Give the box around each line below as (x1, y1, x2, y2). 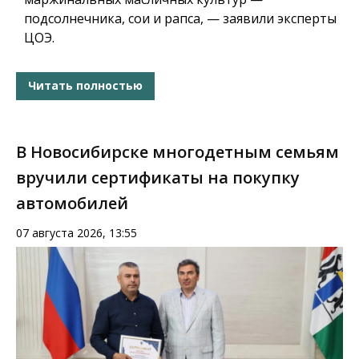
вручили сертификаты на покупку (16, 166, 300, 188)
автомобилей (16, 192, 128, 214)
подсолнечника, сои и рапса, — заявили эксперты (24, 9, 337, 27)
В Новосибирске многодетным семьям (16, 140, 339, 163)
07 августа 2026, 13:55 (16, 224, 137, 240)
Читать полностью (28, 78, 143, 94)
